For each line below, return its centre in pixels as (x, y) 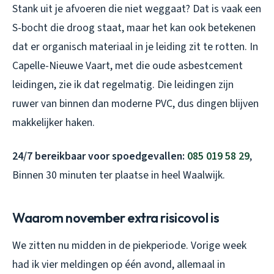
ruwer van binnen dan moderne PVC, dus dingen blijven (135, 103)
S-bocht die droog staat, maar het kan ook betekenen (134, 28)
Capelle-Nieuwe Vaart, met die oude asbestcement (128, 65)
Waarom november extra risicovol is (116, 217)
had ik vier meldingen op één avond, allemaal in (119, 264)
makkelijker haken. (54, 122)
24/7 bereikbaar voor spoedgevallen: (100, 156)
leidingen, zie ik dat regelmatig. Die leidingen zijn (123, 84)
